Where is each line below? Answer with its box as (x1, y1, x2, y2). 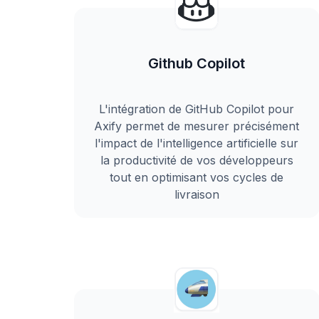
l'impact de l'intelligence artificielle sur (95, 136, 299, 150)
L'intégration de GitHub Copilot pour (99, 102, 295, 116)
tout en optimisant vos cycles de (110, 170, 284, 184)
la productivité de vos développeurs (100, 153, 293, 167)
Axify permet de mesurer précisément (94, 119, 300, 133)
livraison (174, 187, 219, 202)
